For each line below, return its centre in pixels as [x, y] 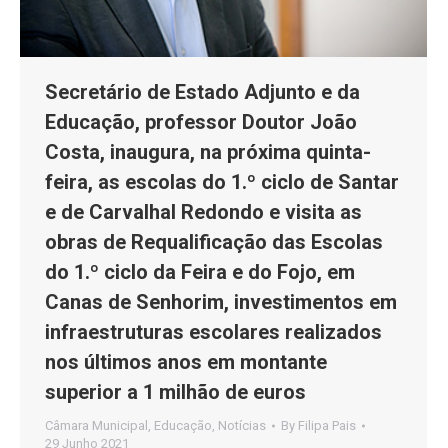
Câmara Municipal [96, 425]
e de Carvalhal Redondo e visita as [203, 211]
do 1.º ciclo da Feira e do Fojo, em [200, 271]
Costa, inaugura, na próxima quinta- [208, 151]
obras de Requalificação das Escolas [214, 241]
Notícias [242, 425]
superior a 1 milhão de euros [175, 391]
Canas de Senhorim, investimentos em [221, 301]
